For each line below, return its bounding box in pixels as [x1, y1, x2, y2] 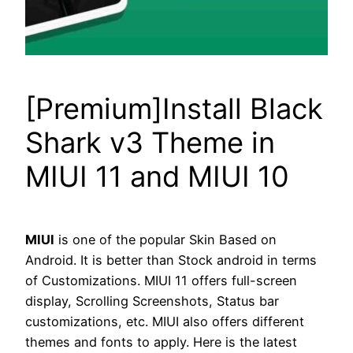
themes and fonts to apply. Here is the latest [25, 334, 297, 351]
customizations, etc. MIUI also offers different [25, 314, 304, 330]
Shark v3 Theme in [25, 125, 275, 161]
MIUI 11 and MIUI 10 [25, 159, 289, 195]
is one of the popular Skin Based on [54, 232, 277, 248]
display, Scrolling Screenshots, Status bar [25, 293, 279, 310]
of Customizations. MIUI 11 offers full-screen [25, 273, 297, 289]
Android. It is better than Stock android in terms [25, 252, 317, 269]
